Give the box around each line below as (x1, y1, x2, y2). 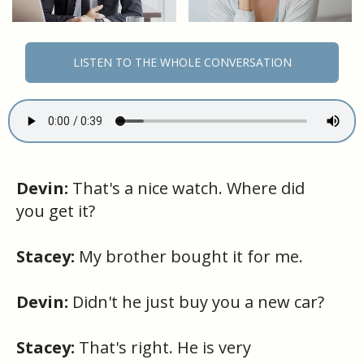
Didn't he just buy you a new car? (68, 291, 324, 314)
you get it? (16, 200, 95, 223)
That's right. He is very (75, 336, 251, 359)
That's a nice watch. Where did (68, 177, 305, 200)
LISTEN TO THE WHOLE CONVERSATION (72, 54, 292, 71)
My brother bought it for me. (75, 245, 303, 268)
